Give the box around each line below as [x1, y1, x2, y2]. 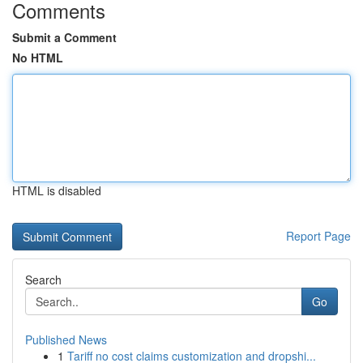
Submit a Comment [12, 29, 117, 45]
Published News [25, 331, 107, 348]
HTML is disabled [12, 182, 101, 199]
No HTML [12, 49, 63, 66]
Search [25, 271, 62, 288]
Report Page [286, 228, 351, 244]
